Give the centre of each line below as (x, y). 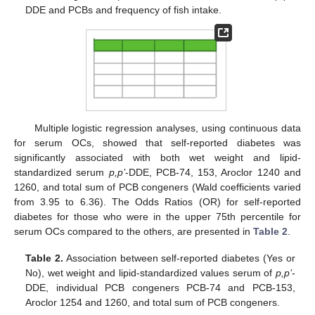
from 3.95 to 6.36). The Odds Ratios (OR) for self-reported (157, 201)
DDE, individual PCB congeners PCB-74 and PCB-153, (160, 287)
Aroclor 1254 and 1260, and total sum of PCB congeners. (153, 302)
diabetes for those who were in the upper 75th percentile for (157, 216)
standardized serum (62, 172)
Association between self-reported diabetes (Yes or (179, 258)
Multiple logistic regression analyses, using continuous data (167, 128)
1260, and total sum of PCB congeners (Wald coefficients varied (157, 187)
